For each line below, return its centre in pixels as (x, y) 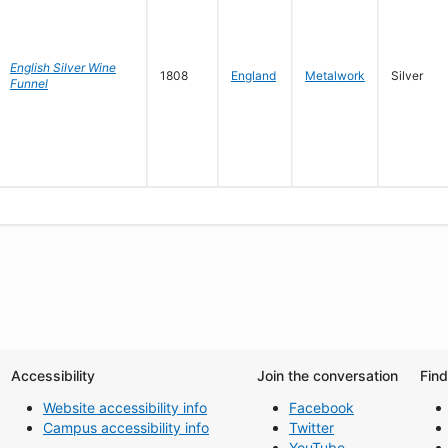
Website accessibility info (125, 407)
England (253, 75)
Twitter (311, 427)
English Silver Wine (63, 67)
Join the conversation (327, 375)
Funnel (29, 83)
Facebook (321, 407)
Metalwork (335, 75)
